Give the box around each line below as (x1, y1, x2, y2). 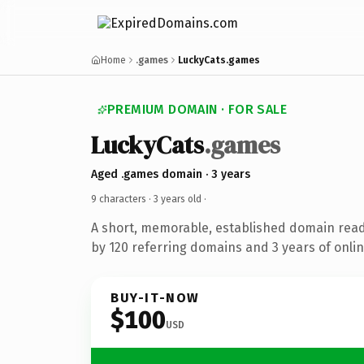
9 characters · (91, 193, 154, 205)
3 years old (154, 193, 201, 205)
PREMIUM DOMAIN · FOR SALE (107, 102, 287, 117)
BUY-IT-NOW (110, 289, 200, 305)
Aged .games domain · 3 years (91, 167, 250, 181)
